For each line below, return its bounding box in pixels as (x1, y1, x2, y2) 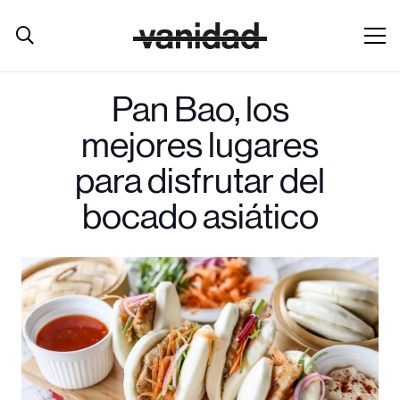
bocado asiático (81, 200, 319, 236)
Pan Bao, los (111, 93, 289, 129)
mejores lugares (81, 129, 319, 164)
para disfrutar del (75, 164, 325, 200)
